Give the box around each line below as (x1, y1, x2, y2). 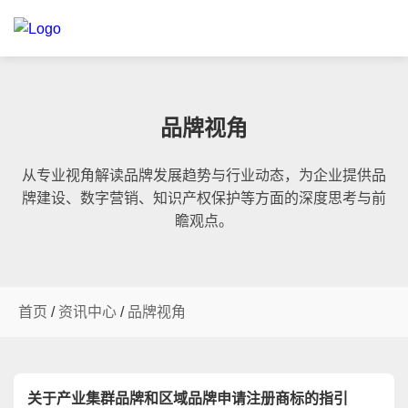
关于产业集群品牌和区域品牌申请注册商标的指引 (27, 391, 348, 406)
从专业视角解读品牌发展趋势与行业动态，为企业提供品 (22, 168, 386, 183)
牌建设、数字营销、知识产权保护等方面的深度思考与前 (22, 190, 386, 206)
